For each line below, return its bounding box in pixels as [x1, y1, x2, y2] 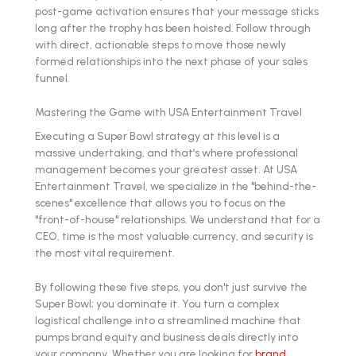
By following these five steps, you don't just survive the [35, 281, 308, 294]
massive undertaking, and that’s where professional [35, 146, 298, 160]
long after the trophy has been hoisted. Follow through [35, 21, 311, 34]
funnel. [35, 71, 70, 84]
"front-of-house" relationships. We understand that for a [35, 213, 320, 226]
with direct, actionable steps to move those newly [35, 37, 286, 51]
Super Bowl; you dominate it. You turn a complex [35, 297, 280, 311]
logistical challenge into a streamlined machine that [35, 314, 301, 327]
